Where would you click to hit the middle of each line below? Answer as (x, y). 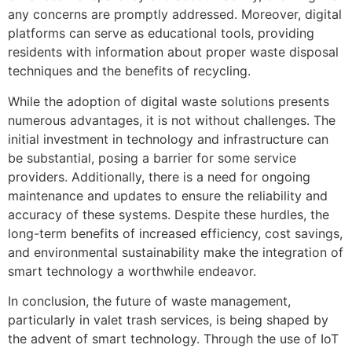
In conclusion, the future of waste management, (149, 301)
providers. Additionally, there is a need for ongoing (159, 176)
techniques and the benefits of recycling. (129, 71)
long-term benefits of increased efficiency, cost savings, (175, 233)
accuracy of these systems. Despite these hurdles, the (169, 214)
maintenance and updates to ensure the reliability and (168, 195)
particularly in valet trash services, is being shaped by (168, 320)
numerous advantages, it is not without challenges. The (172, 120)
